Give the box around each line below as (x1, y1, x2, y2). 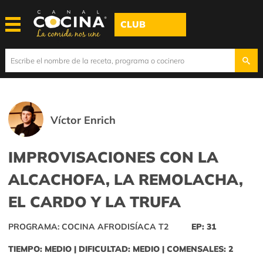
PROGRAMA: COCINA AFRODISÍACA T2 (8, 221, 168, 232)
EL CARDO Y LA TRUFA (8, 192, 181, 211)
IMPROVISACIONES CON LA (8, 147, 218, 167)
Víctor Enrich (50, 113, 116, 127)
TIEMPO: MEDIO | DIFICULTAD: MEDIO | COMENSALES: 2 (8, 244, 233, 255)
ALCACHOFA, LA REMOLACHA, (8, 170, 243, 189)
